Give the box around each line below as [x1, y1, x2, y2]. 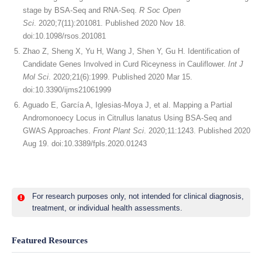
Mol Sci [23, 73, 49, 81]
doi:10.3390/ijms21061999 [23, 85, 111, 94]
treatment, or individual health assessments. [32, 204, 182, 212]
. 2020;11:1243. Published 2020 [144, 126, 250, 135]
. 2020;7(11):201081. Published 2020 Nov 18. [34, 19, 186, 27]
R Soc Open [139, 6, 181, 15]
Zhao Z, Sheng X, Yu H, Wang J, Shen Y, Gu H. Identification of [23, 47, 240, 56]
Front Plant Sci [93, 126, 144, 135]
